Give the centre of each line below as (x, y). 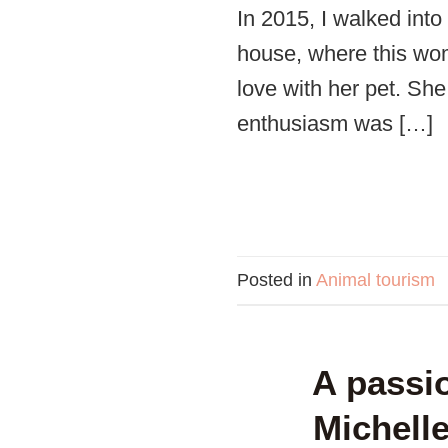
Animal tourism (375, 279)
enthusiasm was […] (335, 123)
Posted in (276, 279)
